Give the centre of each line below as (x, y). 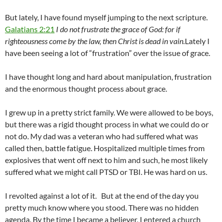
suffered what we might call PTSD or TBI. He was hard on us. (106, 172)
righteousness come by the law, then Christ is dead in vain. (95, 41)
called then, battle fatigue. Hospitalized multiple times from (105, 148)
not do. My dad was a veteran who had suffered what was (102, 136)
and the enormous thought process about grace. (86, 89)
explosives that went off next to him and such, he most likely (106, 160)
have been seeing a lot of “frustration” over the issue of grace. (108, 53)
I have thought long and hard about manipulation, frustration (108, 77)
